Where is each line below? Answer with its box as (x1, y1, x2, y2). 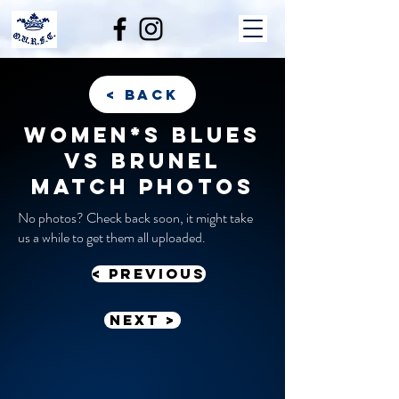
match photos (30, 173, 255, 199)
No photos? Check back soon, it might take (18, 208, 253, 228)
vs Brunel (64, 147, 221, 174)
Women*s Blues (24, 121, 261, 148)
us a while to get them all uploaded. (18, 227, 208, 248)
